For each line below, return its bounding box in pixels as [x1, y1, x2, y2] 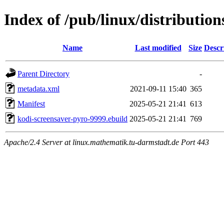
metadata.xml [17, 84, 59, 93]
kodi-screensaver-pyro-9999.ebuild [17, 114, 127, 123]
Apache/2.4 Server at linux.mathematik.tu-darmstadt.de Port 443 [4, 137, 209, 146]
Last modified [134, 43, 181, 52]
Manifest [17, 99, 45, 108]
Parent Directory [17, 69, 69, 78]
